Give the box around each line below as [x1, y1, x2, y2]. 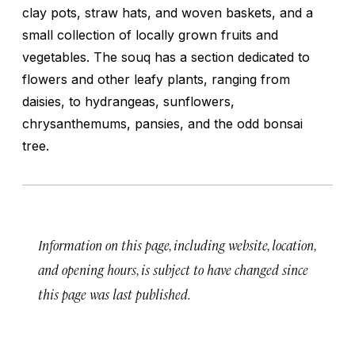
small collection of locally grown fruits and [22, 26, 278, 43]
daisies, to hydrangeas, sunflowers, [22, 93, 235, 109]
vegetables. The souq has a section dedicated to [22, 48, 310, 65]
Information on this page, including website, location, [38, 235, 315, 254]
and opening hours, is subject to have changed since [38, 260, 308, 278]
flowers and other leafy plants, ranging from [22, 71, 290, 87]
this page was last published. [38, 284, 191, 303]
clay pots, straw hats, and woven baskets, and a [22, 4, 313, 21]
